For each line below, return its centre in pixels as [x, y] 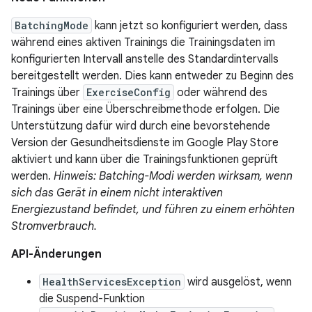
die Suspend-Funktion [92, 299]
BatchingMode [52, 25]
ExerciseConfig [128, 92]
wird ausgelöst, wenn [238, 282]
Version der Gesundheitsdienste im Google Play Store [145, 143]
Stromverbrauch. [54, 226]
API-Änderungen [56, 254]
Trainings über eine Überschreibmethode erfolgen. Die [146, 109]
